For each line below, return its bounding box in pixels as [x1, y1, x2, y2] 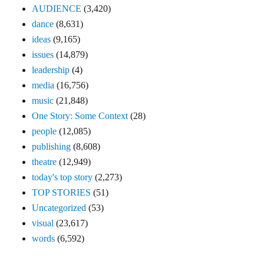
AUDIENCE [32, 4, 82, 14]
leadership [32, 65, 70, 75]
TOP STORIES [32, 187, 91, 198]
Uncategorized [32, 203, 87, 213]
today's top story [32, 172, 93, 183]
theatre [32, 157, 57, 167]
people [32, 126, 57, 137]
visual [32, 218, 54, 229]
